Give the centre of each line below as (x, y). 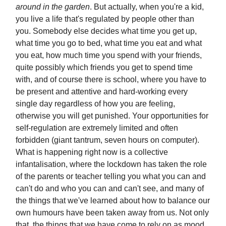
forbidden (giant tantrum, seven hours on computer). (108, 140)
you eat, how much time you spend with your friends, (109, 55)
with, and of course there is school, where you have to (111, 79)
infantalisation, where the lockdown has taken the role (111, 164)
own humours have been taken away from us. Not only (112, 213)
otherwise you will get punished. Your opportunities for (112, 116)
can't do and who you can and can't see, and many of (110, 188)
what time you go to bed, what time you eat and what (109, 43)
